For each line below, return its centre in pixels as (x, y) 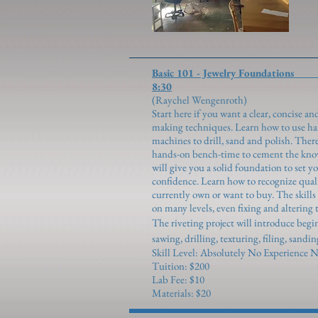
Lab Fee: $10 (178, 279)
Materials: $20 (181, 293)
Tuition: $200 (181, 266)
